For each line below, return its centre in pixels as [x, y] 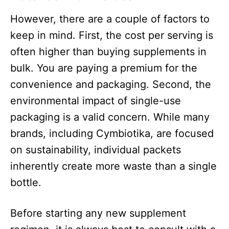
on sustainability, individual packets [96, 150]
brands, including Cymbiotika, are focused [112, 134]
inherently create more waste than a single [113, 166]
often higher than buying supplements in [108, 52]
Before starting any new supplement [98, 213]
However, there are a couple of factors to [110, 19]
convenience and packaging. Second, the [111, 85]
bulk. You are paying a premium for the [104, 68]
